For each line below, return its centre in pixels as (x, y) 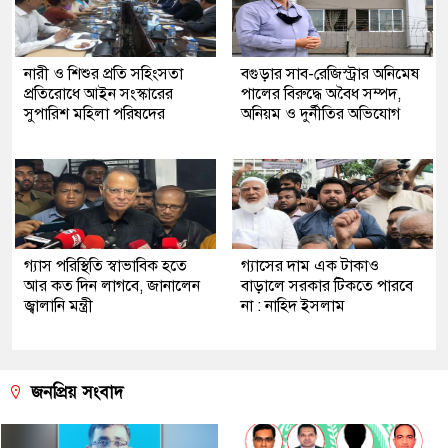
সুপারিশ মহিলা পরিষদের (94, 114)
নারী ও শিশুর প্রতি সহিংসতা (103, 74)
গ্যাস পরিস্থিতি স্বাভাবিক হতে (105, 266)
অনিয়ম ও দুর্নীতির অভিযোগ (320, 114)
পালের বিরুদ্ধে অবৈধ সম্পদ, (321, 94)
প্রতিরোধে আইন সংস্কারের (98, 94)
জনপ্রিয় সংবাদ (74, 393)
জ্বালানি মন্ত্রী (58, 306)
